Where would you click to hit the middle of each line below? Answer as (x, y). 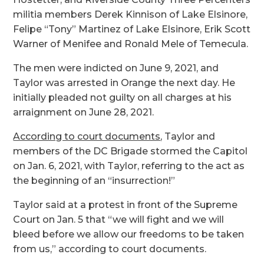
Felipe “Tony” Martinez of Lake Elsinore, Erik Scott (132, 29)
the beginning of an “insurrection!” (94, 181)
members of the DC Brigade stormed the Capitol (131, 151)
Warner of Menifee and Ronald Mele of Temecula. (131, 44)
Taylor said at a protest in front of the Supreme (126, 205)
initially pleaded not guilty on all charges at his (123, 98)
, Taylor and (188, 137)
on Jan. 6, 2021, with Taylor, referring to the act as (129, 166)
